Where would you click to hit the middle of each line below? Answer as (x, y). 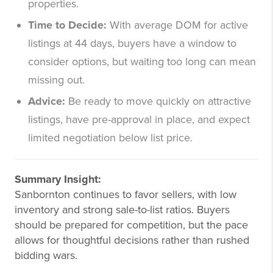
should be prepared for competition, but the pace (131, 225)
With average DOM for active (179, 25)
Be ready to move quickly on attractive (160, 101)
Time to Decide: (67, 25)
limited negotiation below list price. (110, 138)
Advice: (47, 101)
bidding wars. (46, 256)
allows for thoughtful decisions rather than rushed (132, 240)
